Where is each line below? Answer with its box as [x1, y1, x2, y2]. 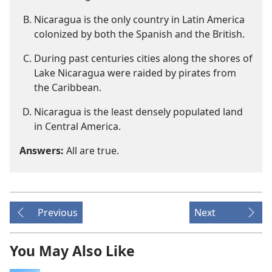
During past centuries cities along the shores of [34, 52, 253, 66]
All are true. [66, 144, 119, 158]
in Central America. [34, 120, 121, 134]
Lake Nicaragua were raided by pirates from [34, 66, 236, 80]
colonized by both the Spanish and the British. [34, 27, 245, 41]
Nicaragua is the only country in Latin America [34, 13, 245, 27]
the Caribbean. [34, 81, 101, 95]
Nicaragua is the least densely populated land [34, 105, 243, 119]
